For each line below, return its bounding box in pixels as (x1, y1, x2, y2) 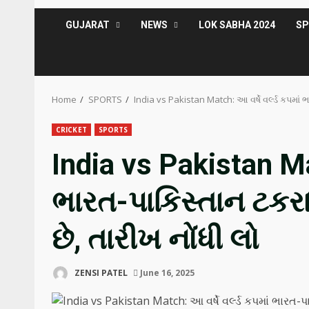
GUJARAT (66, 19, 110, 30)
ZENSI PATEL (72, 266, 128, 279)
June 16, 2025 (138, 266, 195, 279)
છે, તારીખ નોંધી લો (52, 222, 259, 256)
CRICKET (56, 125, 87, 134)
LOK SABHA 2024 (199, 19, 276, 30)
